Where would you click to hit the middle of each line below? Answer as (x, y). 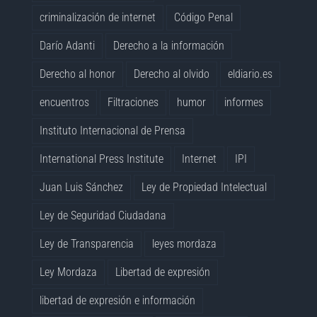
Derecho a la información (169, 45)
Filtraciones (133, 102)
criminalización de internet (98, 17)
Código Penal (204, 17)
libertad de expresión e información (118, 300)
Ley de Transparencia (87, 243)
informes (244, 102)
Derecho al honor (78, 74)
